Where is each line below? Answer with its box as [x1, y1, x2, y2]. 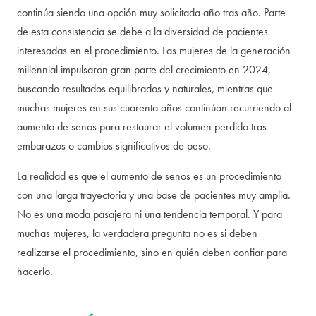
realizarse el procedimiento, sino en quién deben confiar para [17, 245, 287, 260]
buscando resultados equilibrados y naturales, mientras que [17, 81, 273, 96]
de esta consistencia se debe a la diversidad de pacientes [17, 24, 268, 39]
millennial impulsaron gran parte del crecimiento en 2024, [17, 62, 271, 77]
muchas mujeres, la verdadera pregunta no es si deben [17, 226, 257, 241]
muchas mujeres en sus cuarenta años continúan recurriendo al [17, 100, 291, 115]
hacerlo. [17, 264, 53, 279]
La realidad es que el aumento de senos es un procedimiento [17, 169, 281, 183]
